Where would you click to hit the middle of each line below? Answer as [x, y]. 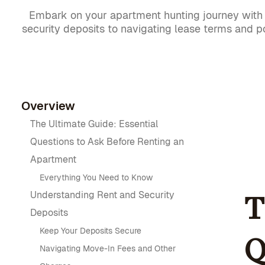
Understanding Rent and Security [102, 195]
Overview [48, 106]
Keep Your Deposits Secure [91, 231]
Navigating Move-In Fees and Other [108, 248]
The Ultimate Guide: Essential [94, 124]
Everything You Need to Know [96, 177]
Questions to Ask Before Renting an [107, 142]
